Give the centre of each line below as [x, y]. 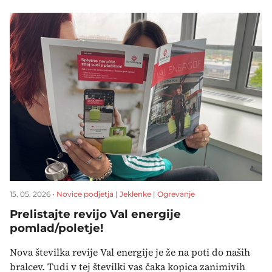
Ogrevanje [176, 194]
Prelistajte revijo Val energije [95, 214]
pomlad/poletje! [56, 228]
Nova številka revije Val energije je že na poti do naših [130, 252]
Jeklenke [135, 194]
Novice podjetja [85, 194]
